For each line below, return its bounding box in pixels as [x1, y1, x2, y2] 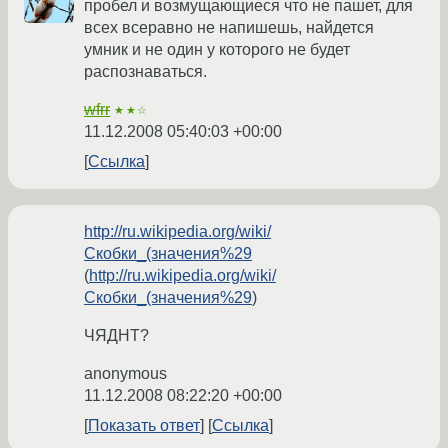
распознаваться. [84, 63, 207, 81]
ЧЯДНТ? [84, 327, 149, 345]
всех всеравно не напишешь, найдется [84, 19, 374, 37]
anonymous [84, 365, 167, 383]
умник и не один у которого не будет [84, 41, 350, 59]
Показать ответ [88, 417, 200, 435]
